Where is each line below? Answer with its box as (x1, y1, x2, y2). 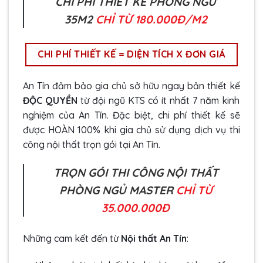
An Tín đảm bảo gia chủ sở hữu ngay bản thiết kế (23, 79, 240, 92)
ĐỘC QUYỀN (23, 94, 77, 106)
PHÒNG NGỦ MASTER (59, 183, 173, 198)
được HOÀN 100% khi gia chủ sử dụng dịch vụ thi (23, 123, 240, 136)
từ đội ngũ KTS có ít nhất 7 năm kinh (77, 94, 240, 106)
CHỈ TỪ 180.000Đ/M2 (95, 12, 207, 26)
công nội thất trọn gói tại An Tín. (23, 138, 163, 150)
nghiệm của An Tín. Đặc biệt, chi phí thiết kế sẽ (23, 109, 240, 121)
